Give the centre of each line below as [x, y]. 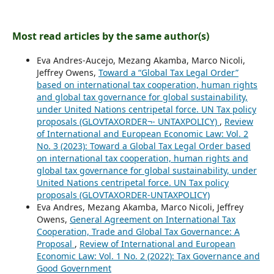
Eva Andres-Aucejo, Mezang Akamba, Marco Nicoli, [141, 60]
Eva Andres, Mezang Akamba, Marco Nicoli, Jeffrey [140, 207]
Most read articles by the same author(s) [110, 36]
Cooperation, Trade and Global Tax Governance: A [138, 231]
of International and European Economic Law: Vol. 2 [142, 133]
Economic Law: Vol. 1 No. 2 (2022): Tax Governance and [148, 256]
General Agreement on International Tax [152, 219]
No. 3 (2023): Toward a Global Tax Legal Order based [143, 146]
